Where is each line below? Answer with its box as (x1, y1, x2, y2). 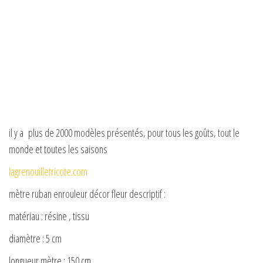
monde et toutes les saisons (9, 142, 107, 157)
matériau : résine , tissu (9, 209, 89, 224)
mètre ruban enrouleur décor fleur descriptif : (9, 187, 166, 201)
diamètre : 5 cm (9, 231, 62, 246)
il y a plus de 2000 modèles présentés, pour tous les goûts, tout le (9, 126, 240, 140)
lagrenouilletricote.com (9, 164, 87, 179)
